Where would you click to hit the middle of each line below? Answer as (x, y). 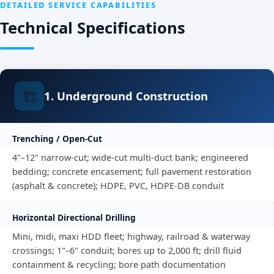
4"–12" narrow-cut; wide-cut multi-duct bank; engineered (130, 157)
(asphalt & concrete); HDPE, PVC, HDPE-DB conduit (118, 185)
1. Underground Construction (126, 96)
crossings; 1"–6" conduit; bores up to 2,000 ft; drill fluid (127, 250)
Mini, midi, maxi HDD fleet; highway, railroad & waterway (131, 236)
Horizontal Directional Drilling (74, 217)
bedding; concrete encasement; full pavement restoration (132, 171)
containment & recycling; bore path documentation (119, 264)
